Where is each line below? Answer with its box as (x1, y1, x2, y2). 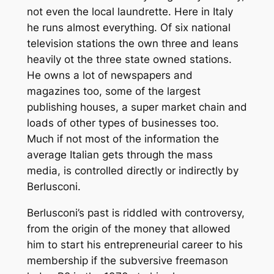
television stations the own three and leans (26, 37, 239, 50)
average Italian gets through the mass (26, 148, 213, 161)
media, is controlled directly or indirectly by (26, 164, 239, 177)
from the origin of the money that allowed (26, 222, 231, 235)
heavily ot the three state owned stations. (26, 53, 232, 65)
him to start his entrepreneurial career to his (26, 238, 243, 251)
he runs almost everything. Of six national (26, 21, 231, 34)
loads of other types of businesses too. (26, 116, 219, 129)
